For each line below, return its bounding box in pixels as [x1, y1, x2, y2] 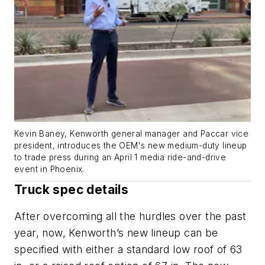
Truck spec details [14, 182, 129, 197]
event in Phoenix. [14, 164, 85, 174]
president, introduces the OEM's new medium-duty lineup [14, 140, 247, 150]
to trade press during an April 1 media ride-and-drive [14, 152, 227, 162]
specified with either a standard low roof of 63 [14, 243, 243, 256]
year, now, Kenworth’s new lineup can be [14, 227, 218, 240]
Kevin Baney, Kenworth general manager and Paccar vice [14, 128, 249, 138]
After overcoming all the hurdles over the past [14, 210, 247, 223]
